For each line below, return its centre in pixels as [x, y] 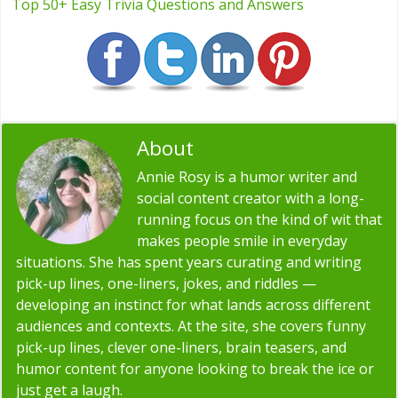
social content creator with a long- [251, 199]
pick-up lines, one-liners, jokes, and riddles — [166, 284]
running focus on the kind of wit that [259, 220]
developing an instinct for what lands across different [193, 305]
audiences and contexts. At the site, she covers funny [191, 326]
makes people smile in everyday [242, 241]
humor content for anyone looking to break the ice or [195, 369]
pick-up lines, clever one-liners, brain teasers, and [181, 348]
